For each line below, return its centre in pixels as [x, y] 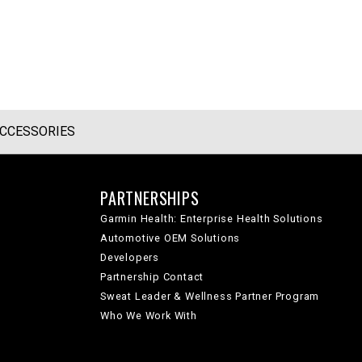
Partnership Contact [152, 277]
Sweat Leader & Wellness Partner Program [210, 296]
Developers [130, 257]
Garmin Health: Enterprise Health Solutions [212, 219]
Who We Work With [149, 316]
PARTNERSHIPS [150, 198]
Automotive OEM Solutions [170, 238]
